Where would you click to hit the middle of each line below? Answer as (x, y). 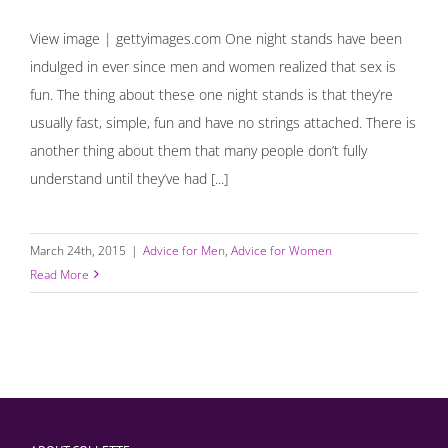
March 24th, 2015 (78, 250)
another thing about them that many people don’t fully (198, 150)
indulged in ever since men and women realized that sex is (213, 66)
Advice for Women (281, 250)
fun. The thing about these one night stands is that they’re (211, 94)
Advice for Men (184, 250)
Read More (59, 274)
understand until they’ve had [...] (129, 178)
